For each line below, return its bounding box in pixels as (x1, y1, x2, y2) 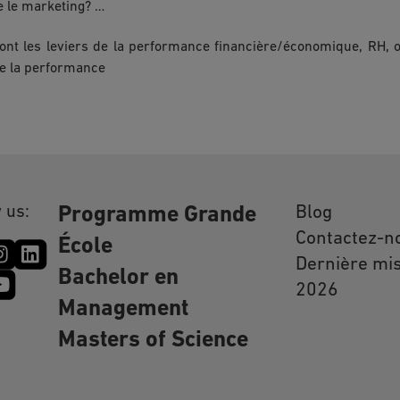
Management (57, 298, 188, 321)
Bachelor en (57, 267, 179, 290)
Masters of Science (57, 329, 248, 353)
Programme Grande (57, 204, 256, 228)
